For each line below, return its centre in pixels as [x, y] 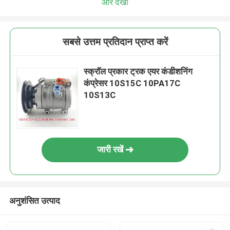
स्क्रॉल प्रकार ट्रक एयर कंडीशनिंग [138, 72]
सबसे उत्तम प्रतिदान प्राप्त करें [115, 42]
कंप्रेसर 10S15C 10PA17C [132, 83]
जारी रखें [110, 150]
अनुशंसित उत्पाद [34, 200]
